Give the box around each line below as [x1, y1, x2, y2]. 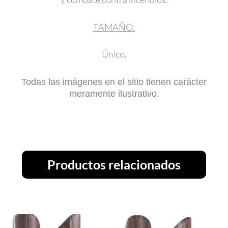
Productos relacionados [47, 157, 181, 173]
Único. [101, 48, 127, 60]
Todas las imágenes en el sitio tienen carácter [21, 76, 207, 87]
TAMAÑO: [93, 21, 135, 33]
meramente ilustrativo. [69, 88, 159, 99]
